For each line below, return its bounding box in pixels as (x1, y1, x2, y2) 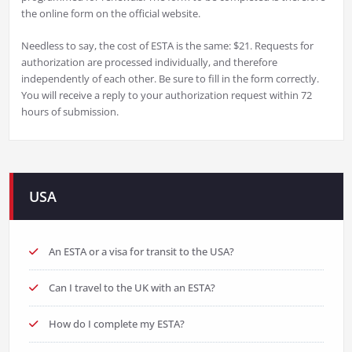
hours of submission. (20, 104, 119, 119)
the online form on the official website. (20, 6, 200, 21)
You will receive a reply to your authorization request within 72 (20, 88, 312, 103)
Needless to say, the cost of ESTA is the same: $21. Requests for (20, 38, 313, 53)
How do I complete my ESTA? (48, 317, 185, 332)
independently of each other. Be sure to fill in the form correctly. (20, 71, 319, 86)
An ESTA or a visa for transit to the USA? (48, 244, 234, 259)
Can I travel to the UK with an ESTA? (48, 280, 215, 295)
